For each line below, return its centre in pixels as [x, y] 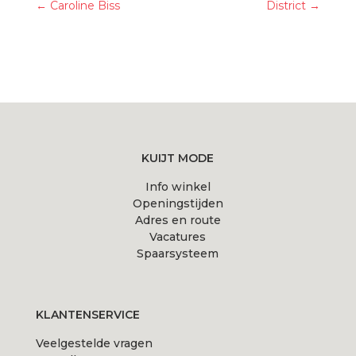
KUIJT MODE [178, 158]
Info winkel [178, 187]
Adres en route [178, 220]
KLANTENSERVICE [87, 315]
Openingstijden [178, 203]
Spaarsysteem [178, 253]
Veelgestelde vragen [94, 344]
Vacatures [178, 237]
